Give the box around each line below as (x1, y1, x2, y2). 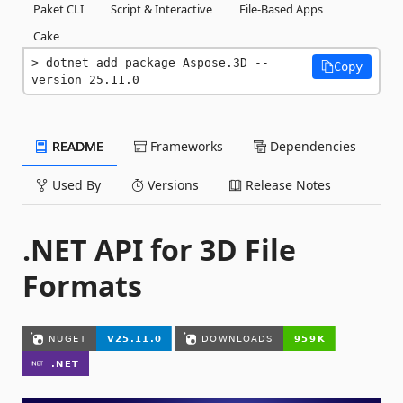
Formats (22, 265, 142, 305)
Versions (144, 175, 199, 193)
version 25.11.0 (31, 72, 139, 86)
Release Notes (242, 175, 331, 193)
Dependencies (266, 137, 356, 155)
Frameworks (147, 137, 223, 155)
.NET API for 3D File (22, 229, 296, 269)
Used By (49, 175, 101, 193)
